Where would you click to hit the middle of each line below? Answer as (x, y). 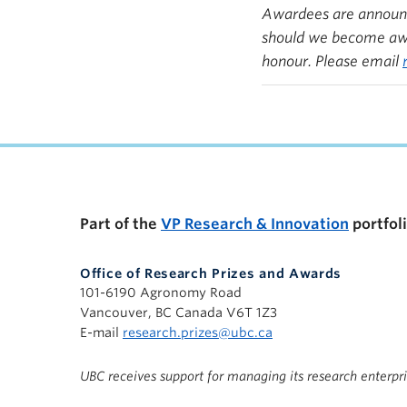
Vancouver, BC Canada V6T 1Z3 (179, 313)
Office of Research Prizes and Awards (211, 273)
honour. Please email (332, 61)
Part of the (120, 224)
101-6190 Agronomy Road (161, 293)
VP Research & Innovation (255, 224)
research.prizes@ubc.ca (198, 333)
